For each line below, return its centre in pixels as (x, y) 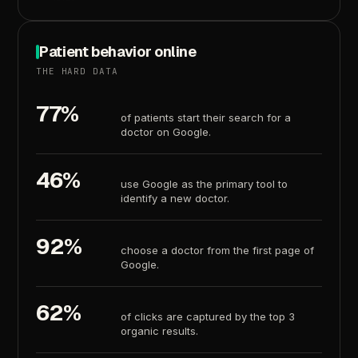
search (247, 118)
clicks (149, 317)
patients (155, 118)
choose (140, 251)
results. (181, 331)
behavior (121, 52)
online (176, 52)
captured (209, 317)
